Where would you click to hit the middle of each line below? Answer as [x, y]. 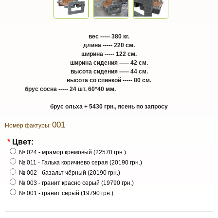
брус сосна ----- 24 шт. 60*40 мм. [109, 89]
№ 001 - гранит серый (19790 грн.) [66, 193]
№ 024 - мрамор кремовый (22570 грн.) [73, 152]
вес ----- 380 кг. [109, 36]
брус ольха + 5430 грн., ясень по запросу [109, 107]
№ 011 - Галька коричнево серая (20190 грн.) [81, 163]
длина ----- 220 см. [109, 45]
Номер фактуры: [28, 126]
